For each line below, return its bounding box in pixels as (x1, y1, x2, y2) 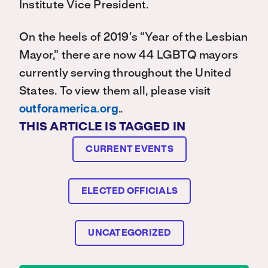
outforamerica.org (19, 103, 118, 115)
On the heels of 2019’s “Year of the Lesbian (19, 32, 248, 43)
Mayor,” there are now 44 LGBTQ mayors (19, 50, 239, 61)
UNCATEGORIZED (88, 229, 171, 237)
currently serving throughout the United (19, 68, 232, 79)
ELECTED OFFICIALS (81, 187, 178, 196)
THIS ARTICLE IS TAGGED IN (19, 121, 186, 133)
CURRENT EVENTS (86, 145, 173, 154)
